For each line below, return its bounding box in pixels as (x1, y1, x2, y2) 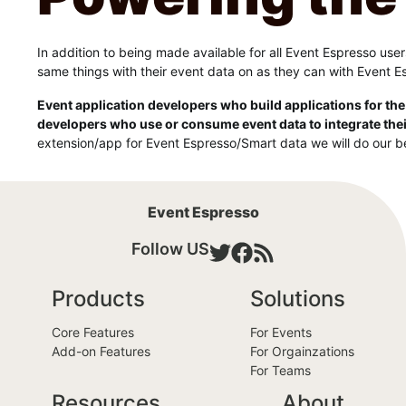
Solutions (250, 285, 346, 312)
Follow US (131, 239, 209, 258)
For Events (250, 324, 313, 340)
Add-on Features (51, 343, 150, 359)
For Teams (250, 362, 312, 378)
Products (51, 285, 145, 312)
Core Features (51, 324, 134, 340)
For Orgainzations (250, 343, 355, 359)
